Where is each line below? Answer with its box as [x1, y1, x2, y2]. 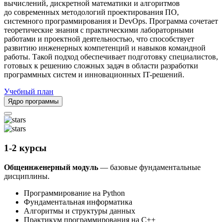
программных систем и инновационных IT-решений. [4, 70, 184, 79]
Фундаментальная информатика [24, 197, 132, 206]
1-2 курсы [4, 142, 47, 153]
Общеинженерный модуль [4, 163, 98, 171]
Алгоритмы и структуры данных [24, 206, 135, 215]
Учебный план [4, 87, 54, 96]
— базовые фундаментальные [98, 163, 201, 171]
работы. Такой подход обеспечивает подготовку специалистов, [4, 53, 218, 61]
